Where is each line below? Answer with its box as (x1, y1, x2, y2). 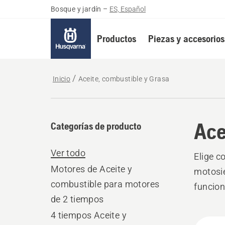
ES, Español (109, 5, 146, 13)
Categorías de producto (50, 120, 141, 132)
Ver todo (50, 148, 85, 158)
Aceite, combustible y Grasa (78, 75, 170, 83)
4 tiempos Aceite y (50, 210, 127, 220)
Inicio (52, 75, 71, 83)
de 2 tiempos (50, 194, 104, 204)
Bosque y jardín (50, 5, 101, 13)
